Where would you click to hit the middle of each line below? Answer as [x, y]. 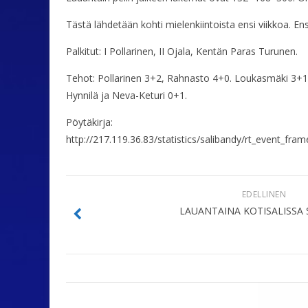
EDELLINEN [264, 195]
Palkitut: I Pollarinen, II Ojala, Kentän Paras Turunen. [182, 52]
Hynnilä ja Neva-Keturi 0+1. [126, 96]
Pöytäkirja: [89, 122]
